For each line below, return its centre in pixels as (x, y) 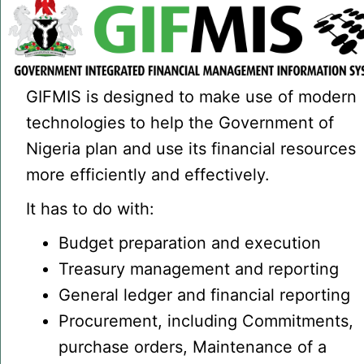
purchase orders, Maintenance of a (193, 347)
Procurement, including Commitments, (206, 321)
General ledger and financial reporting (205, 295)
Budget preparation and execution (190, 243)
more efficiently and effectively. (148, 174)
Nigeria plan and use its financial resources (191, 148)
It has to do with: (91, 208)
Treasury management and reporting (199, 269)
